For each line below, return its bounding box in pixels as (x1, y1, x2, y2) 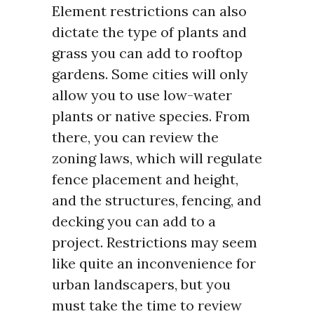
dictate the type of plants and (52, 23, 247, 41)
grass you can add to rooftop (52, 44, 243, 62)
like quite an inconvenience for (52, 254, 256, 273)
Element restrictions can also (52, 2, 247, 20)
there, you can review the (52, 128, 219, 146)
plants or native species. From (52, 107, 250, 125)
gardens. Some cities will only (52, 65, 248, 83)
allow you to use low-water (52, 86, 232, 104)
